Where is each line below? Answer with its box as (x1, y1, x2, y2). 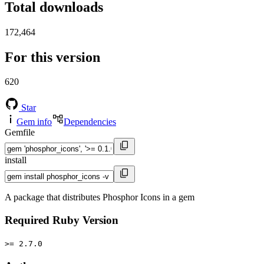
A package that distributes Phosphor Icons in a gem (5, 192, 194, 203)
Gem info (16, 117, 52, 127)
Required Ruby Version (5, 214, 118, 227)
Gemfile (5, 127, 35, 138)
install (5, 155, 27, 166)
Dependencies (64, 117, 116, 127)
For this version (5, 49, 100, 65)
